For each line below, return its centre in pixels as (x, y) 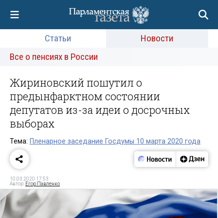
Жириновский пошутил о (76, 82)
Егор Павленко (43, 183)
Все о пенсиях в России (54, 57)
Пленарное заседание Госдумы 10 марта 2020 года (115, 141)
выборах (32, 123)
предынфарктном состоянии (85, 96)
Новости (157, 38)
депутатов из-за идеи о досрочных (100, 110)
